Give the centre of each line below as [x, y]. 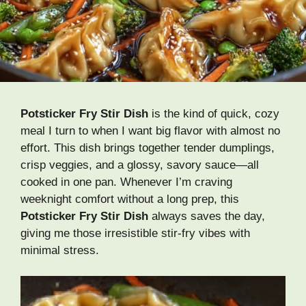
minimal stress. [60, 250]
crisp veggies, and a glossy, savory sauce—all [140, 165]
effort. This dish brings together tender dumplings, [148, 148]
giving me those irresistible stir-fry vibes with [135, 233]
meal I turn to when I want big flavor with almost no [150, 130]
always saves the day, [207, 216]
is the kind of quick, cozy [214, 113]
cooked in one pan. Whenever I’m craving [126, 182]
